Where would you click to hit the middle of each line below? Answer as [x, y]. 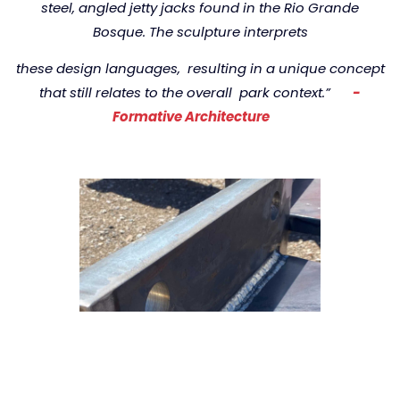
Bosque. [121, 31]
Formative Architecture [192, 117]
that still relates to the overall [139, 93]
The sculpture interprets [228, 31]
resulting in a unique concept [286, 69]
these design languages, [101, 69]
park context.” [292, 93]
